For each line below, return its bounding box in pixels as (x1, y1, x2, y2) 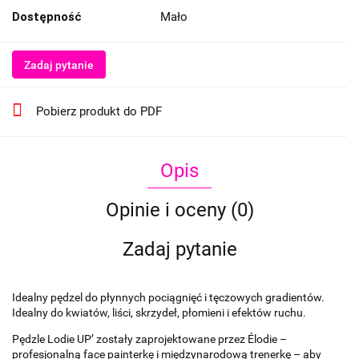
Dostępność (12, 10, 82, 25)
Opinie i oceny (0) (105, 199, 254, 222)
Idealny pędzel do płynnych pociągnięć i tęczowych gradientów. (12, 291, 325, 305)
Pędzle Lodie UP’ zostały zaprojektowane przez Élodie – (12, 333, 287, 346)
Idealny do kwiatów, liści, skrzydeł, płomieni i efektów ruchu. (12, 306, 306, 320)
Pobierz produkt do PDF (36, 104, 162, 119)
